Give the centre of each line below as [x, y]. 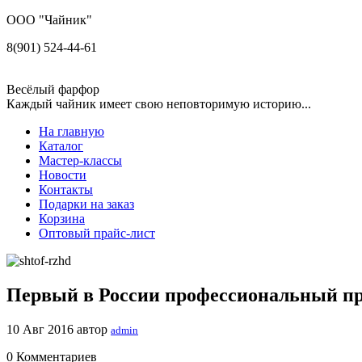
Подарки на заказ [86, 204]
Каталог [61, 146]
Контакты [66, 189]
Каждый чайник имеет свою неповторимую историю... [159, 104]
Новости [63, 175]
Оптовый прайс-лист [97, 233]
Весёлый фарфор [53, 89]
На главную [72, 131]
